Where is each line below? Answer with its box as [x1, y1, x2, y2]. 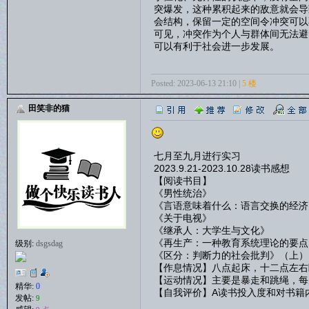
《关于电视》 [153, 212, 212, 223]
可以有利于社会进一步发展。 [153, 40, 279, 52]
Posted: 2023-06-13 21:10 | [150, 78, 242, 88]
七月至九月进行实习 [153, 150, 241, 161]
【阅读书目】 [153, 175, 212, 186]
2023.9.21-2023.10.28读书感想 [153, 162, 290, 174]
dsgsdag [35, 238, 63, 248]
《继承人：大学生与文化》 [153, 224, 270, 236]
